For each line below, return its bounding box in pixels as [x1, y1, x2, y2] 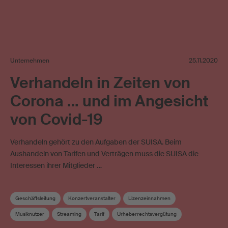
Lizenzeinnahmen [128, 195, 170, 202]
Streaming [57, 211, 81, 218]
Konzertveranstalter [68, 195, 116, 202]
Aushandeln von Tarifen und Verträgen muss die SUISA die [10, 149, 198, 159]
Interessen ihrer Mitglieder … [10, 161, 102, 170]
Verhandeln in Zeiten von [10, 73, 190, 93]
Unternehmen [10, 56, 49, 65]
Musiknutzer [15, 211, 44, 218]
